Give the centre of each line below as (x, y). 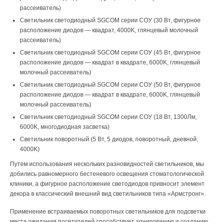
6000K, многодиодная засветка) (65, 127)
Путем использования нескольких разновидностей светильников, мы (107, 164)
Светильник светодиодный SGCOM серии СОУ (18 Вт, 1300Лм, (108, 117)
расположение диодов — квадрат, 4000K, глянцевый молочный (109, 30)
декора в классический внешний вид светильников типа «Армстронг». (108, 194)
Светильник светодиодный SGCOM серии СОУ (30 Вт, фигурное (110, 20)
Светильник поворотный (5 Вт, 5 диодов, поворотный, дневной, (109, 139)
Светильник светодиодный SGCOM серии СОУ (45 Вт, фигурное (110, 53)
